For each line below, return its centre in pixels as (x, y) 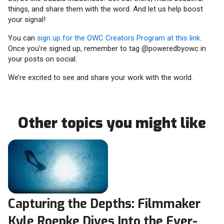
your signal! (27, 20)
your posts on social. (42, 59)
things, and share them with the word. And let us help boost (105, 9)
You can (22, 38)
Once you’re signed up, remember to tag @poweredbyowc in (107, 49)
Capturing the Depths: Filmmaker (104, 204)
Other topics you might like (112, 123)
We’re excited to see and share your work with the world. (100, 78)
